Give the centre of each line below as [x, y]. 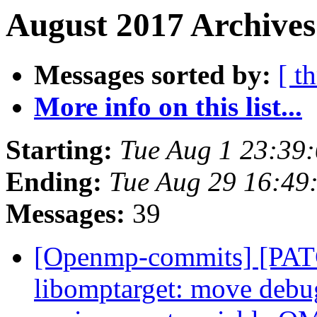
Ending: [54, 182]
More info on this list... [168, 107]
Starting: [59, 150]
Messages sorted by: [152, 75]
